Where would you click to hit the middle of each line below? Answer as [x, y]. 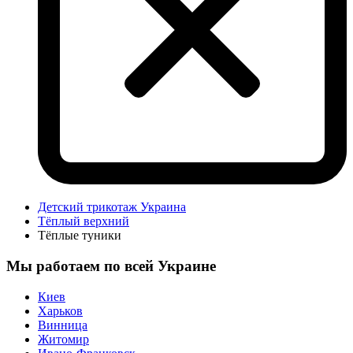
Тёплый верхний [84, 221]
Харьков [60, 310]
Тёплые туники [80, 236]
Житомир [63, 339]
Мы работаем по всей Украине [111, 266]
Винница [63, 325]
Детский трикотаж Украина [112, 207]
